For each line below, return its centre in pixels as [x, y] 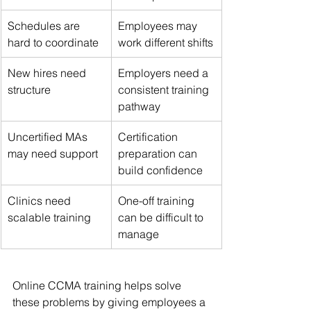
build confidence [160, 170]
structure [29, 89]
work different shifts [166, 42]
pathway [139, 106]
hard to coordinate [53, 42]
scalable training [49, 217]
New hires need [48, 73]
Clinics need [41, 200]
